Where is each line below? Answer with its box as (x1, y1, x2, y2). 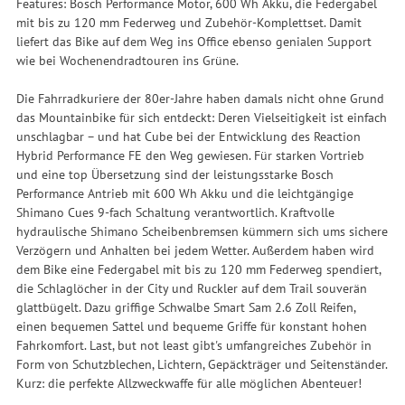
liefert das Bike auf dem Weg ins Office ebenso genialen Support (15, 32, 372, 50)
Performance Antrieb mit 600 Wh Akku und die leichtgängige (15, 184, 353, 202)
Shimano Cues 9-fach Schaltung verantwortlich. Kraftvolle (15, 202, 334, 221)
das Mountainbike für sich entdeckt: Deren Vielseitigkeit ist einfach (15, 108, 387, 126)
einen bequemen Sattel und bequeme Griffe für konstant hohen (15, 316, 367, 334)
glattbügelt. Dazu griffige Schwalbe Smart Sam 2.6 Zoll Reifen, (15, 297, 355, 316)
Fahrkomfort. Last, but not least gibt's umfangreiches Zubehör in (15, 335, 372, 353)
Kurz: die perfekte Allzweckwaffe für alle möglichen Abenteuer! (15, 373, 362, 391)
